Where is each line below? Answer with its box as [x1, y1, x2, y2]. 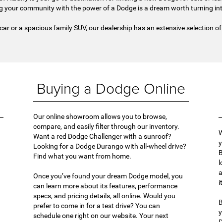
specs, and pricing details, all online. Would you [33, 191, 176, 200]
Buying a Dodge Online [36, 77, 185, 98]
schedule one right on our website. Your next [33, 211, 169, 220]
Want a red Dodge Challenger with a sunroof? [33, 132, 172, 140]
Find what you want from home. [33, 152, 132, 160]
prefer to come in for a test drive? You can [33, 201, 161, 210]
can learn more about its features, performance [33, 181, 178, 190]
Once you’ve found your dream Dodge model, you [33, 171, 183, 180]
